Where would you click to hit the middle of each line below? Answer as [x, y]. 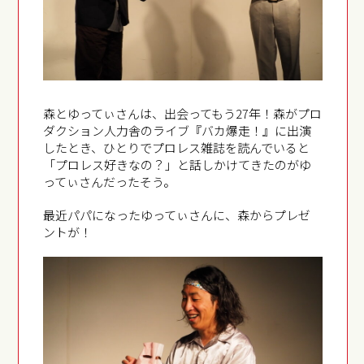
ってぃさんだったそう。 [110, 182]
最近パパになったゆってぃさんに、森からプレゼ [177, 215]
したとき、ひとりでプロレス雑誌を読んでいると [177, 148]
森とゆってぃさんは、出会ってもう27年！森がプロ [183, 114]
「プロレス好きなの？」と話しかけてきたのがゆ [178, 165]
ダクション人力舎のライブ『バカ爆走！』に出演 [178, 131]
